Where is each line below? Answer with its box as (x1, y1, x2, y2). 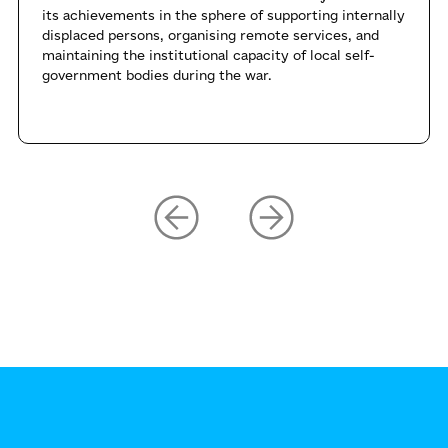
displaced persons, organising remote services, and (42, 28, 379, 43)
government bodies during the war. (42, 68, 272, 83)
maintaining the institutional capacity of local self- (42, 48, 375, 63)
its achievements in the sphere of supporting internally (42, 8, 405, 23)
